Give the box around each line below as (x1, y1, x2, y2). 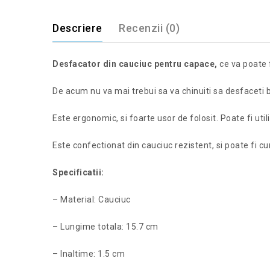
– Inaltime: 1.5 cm (52, 249, 125, 259)
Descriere (52, 22, 102, 35)
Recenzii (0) (119, 22, 180, 35)
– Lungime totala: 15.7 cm (52, 222, 159, 232)
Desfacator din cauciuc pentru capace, (52, 59, 218, 69)
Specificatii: (52, 168, 104, 178)
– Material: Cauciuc (52, 195, 131, 205)
